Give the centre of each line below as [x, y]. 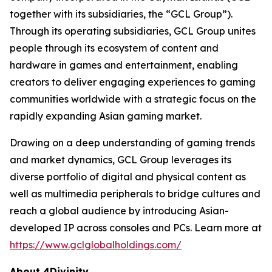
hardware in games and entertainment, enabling [124, 65]
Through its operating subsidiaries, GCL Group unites [133, 31]
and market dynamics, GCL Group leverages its [121, 160]
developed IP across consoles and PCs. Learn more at [136, 228]
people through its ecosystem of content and [114, 48]
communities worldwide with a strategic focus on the [133, 99]
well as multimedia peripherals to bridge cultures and [135, 194]
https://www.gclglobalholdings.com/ [96, 245]
